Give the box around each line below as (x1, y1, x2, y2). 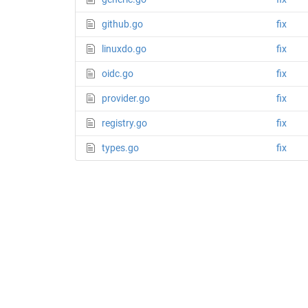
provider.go (101, 93, 150, 104)
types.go (101, 142, 139, 154)
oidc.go (101, 68, 133, 80)
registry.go (101, 118, 147, 129)
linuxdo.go (101, 43, 146, 55)
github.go (101, 19, 143, 30)
